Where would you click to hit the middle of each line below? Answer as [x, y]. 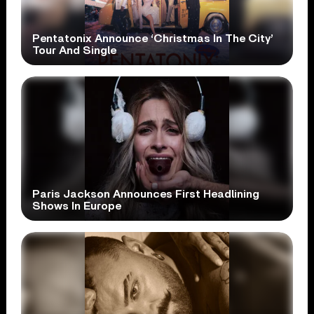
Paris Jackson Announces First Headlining [146, 194]
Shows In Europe [77, 206]
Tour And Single [75, 50]
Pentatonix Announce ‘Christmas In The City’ [153, 38]
